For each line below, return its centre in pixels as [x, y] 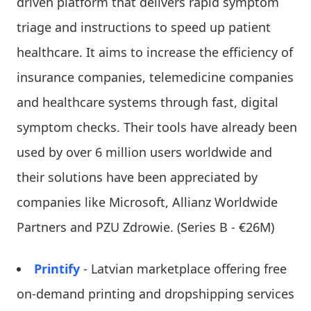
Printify [57, 268]
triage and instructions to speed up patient [144, 27]
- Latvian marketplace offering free [183, 268]
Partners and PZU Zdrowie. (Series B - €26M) [145, 227]
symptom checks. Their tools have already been [157, 127]
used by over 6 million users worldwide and [144, 152]
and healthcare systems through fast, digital [148, 102]
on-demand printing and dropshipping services [155, 293]
